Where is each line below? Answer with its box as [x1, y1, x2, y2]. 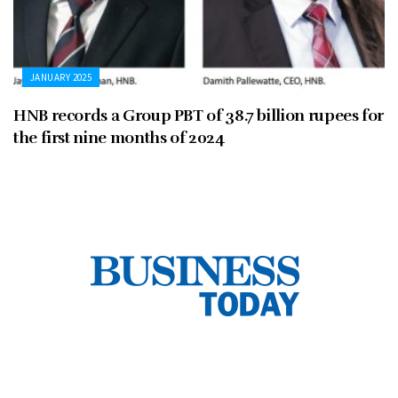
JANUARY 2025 [30, 71, 92, 84]
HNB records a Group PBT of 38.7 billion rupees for [13, 106, 385, 126]
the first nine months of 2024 [13, 128, 225, 148]
